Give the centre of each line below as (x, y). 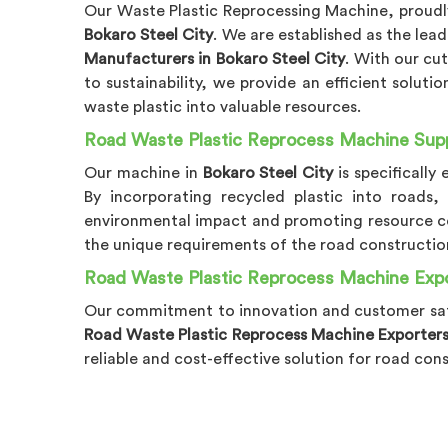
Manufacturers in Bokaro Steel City (215, 58)
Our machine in (143, 172)
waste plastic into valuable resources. (222, 106)
